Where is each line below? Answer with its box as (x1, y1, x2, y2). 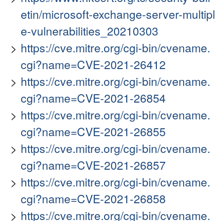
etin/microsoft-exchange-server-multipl (21, 6, 215, 23)
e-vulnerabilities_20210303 (21, 23, 158, 39)
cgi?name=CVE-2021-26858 (21, 190, 166, 207)
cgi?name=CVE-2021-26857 (21, 157, 166, 174)
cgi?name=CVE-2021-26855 (21, 123, 166, 140)
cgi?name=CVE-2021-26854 (21, 90, 166, 107)
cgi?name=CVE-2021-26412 (21, 56, 166, 73)
